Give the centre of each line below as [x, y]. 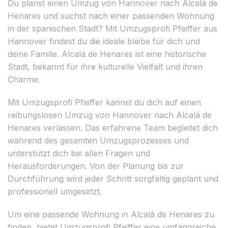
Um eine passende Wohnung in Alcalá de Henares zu [111, 214]
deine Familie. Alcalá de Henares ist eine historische [107, 54]
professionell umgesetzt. [55, 191]
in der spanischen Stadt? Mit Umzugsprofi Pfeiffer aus [112, 28]
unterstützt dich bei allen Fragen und [79, 153]
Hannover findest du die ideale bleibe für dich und [104, 41]
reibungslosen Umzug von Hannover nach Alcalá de [110, 115]
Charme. [24, 79]
